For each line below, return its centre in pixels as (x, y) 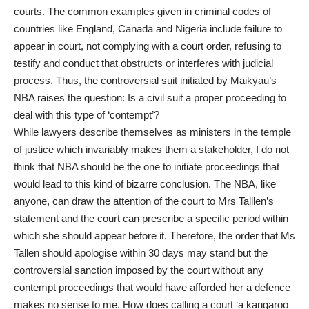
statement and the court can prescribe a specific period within (151, 218)
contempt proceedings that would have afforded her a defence (152, 287)
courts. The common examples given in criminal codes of (142, 11)
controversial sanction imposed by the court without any (139, 270)
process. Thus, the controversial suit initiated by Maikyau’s (145, 80)
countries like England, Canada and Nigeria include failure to (148, 28)
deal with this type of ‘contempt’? (87, 114)
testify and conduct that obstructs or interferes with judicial (143, 63)
